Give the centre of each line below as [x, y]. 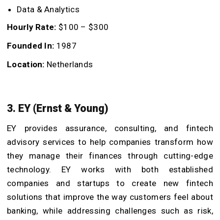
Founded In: [31, 45]
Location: [26, 64]
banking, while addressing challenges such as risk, [110, 211]
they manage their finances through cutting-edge [110, 156]
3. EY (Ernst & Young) [58, 109]
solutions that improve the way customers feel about [110, 197]
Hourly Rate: [32, 27]
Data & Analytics [48, 9]
